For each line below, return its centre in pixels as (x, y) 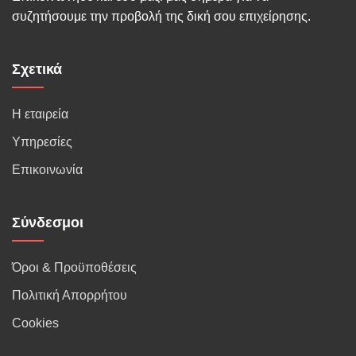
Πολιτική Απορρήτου (70, 295)
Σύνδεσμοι (48, 222)
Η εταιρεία (40, 114)
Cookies (35, 323)
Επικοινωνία (47, 170)
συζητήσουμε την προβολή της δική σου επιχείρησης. (161, 16)
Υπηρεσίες (42, 142)
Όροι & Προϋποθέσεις (74, 267)
